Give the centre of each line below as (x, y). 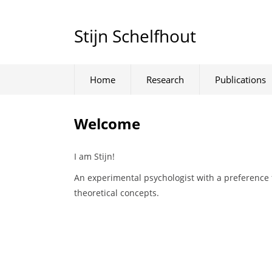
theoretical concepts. (117, 192)
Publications (240, 80)
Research (165, 80)
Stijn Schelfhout (135, 36)
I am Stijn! (94, 156)
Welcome (107, 124)
